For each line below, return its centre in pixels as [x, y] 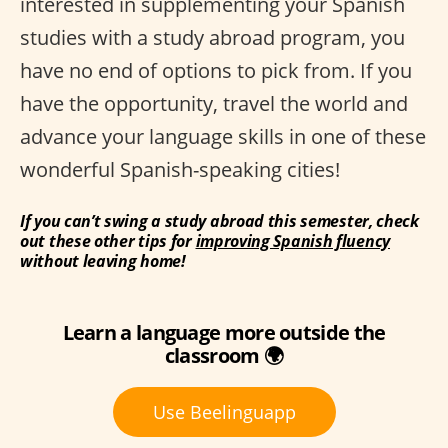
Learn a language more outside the [224, 332]
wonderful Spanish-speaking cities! [180, 169]
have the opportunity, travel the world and [214, 103]
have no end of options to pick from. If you [216, 70]
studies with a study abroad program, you [212, 37]
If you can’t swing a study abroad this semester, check [219, 220]
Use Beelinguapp [224, 411]
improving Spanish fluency [292, 240]
